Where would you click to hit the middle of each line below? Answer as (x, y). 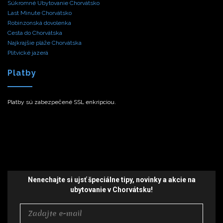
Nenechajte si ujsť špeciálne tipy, (82, 180)
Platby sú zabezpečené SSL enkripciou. (62, 102)
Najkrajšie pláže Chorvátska (45, 43)
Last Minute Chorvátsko (40, 13)
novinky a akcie (162, 180)
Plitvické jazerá (28, 53)
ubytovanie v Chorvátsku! (111, 190)
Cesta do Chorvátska (35, 33)
